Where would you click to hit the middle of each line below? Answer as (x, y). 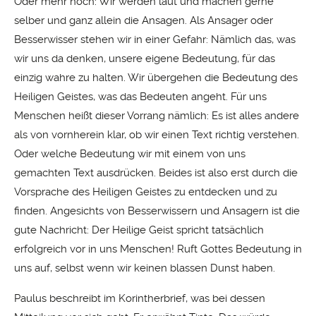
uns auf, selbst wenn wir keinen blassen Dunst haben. (145, 268)
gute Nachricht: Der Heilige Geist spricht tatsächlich (139, 230)
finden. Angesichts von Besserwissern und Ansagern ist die (157, 211)
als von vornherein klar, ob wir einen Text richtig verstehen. (157, 135)
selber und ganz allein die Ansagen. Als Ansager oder (144, 21)
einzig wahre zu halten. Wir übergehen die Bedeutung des (156, 78)
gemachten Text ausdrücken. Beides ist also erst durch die (156, 173)
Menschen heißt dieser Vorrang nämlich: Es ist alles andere (157, 116)
